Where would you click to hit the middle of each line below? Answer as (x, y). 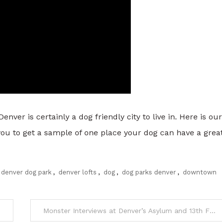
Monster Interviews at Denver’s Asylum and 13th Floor (212, 211)
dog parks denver (149, 172)
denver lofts (78, 172)
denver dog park (26, 172)
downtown (200, 172)
